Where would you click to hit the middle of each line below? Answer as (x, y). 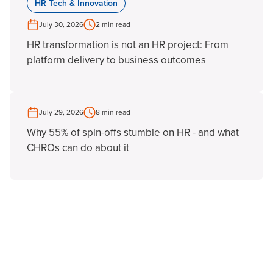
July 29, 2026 (61, 112)
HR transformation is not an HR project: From (128, 44)
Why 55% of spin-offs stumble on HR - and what (133, 132)
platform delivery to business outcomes (116, 60)
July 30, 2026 (61, 24)
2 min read (113, 24)
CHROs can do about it (78, 147)
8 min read (113, 112)
